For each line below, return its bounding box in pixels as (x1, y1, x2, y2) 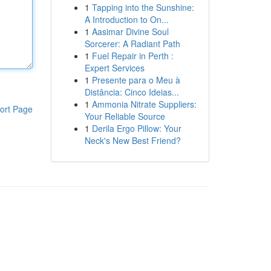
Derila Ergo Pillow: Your (91, 122, 181, 134)
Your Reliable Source (84, 110, 165, 122)
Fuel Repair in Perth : (91, 50, 174, 62)
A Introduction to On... (84, 13, 169, 25)
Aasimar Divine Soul (91, 25, 169, 38)
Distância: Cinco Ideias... (84, 86, 179, 98)
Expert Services (84, 62, 145, 74)
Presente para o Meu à (91, 74, 180, 86)
